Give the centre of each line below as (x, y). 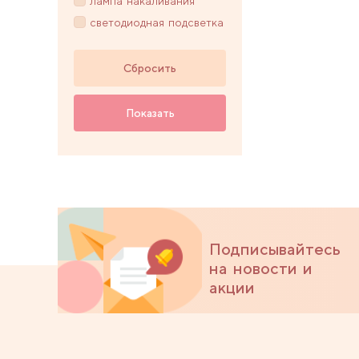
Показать (150, 113)
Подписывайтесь (275, 249)
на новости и (261, 268)
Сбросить (150, 68)
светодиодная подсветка (157, 23)
